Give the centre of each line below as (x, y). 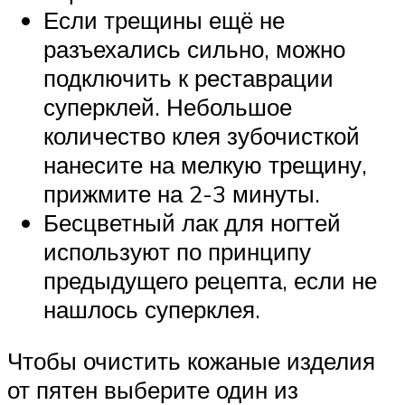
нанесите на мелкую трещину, (205, 164)
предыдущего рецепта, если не (210, 280)
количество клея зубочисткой (202, 135)
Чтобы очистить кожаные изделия (191, 361)
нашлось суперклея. (152, 309)
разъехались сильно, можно (194, 48)
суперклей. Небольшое (168, 106)
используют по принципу (177, 251)
